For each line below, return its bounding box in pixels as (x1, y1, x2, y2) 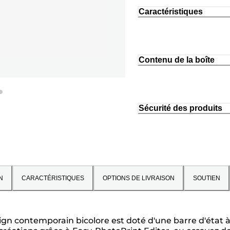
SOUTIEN (193, 174, 220, 182)
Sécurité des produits (139, 103, 222, 112)
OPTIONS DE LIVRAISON (103, 174, 175, 182)
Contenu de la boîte (139, 55, 215, 65)
